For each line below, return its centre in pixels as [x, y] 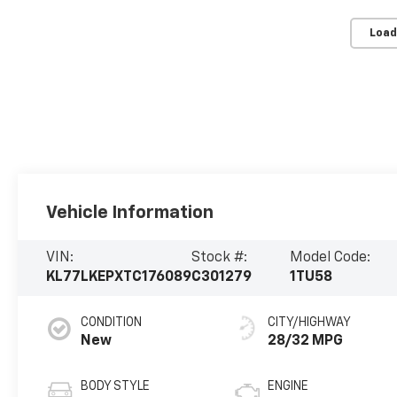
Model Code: [330, 258]
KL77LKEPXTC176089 [119, 278]
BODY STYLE [116, 387]
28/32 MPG [306, 342]
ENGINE [288, 387]
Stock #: [220, 258]
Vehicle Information [130, 212]
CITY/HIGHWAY [310, 323]
